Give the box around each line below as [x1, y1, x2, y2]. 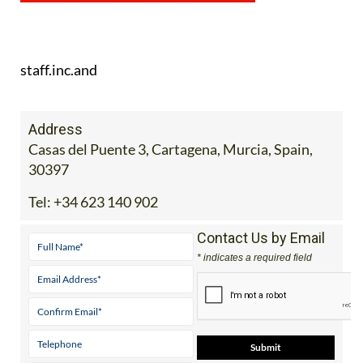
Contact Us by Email [196, 228, 325, 246]
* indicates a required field [196, 251, 312, 263]
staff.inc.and [20, 60, 97, 79]
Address [28, 120, 83, 138]
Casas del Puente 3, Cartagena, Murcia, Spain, [28, 139, 313, 158]
